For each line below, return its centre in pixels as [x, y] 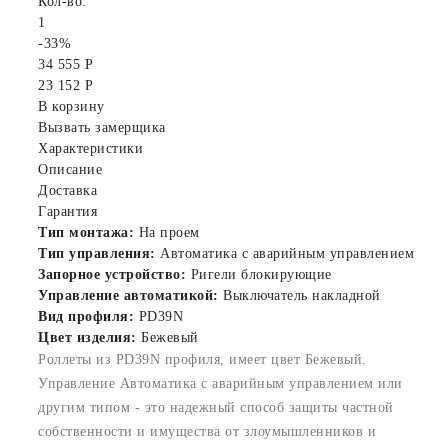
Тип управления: [97, 253]
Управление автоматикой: [128, 295]
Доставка [67, 190]
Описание [70, 169]
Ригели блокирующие [259, 274]
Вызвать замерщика [102, 127]
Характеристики [90, 148]
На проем [167, 232]
